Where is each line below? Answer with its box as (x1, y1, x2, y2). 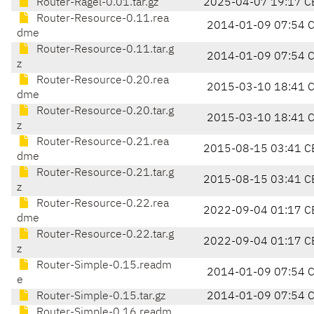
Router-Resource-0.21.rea (34, 137, 169, 149)
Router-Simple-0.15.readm (34, 260, 172, 272)
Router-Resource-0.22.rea (34, 198, 169, 210)
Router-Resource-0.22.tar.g (34, 229, 174, 241)
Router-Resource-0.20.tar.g (34, 106, 174, 118)
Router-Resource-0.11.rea (34, 13, 169, 25)
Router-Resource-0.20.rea (34, 75, 169, 87)
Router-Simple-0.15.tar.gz (34, 291, 165, 303)
